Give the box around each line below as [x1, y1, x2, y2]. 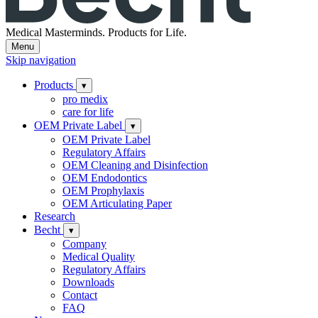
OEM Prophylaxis [62, 185, 144, 197]
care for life [62, 106, 114, 119]
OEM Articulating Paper [62, 197, 172, 210]
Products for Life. [108, 26, 187, 39]
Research [34, 210, 75, 223]
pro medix [62, 93, 108, 106]
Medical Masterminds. [6, 26, 105, 39]
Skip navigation [6, 54, 76, 67]
